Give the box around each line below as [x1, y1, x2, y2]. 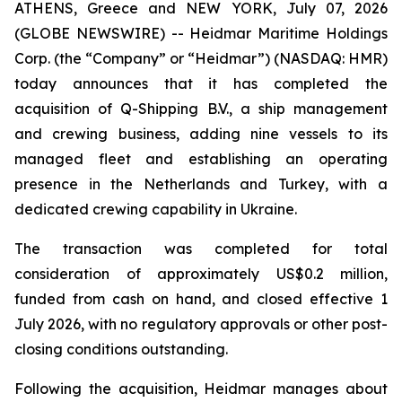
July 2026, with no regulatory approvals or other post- [14, 315, 388, 333]
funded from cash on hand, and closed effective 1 [14, 290, 388, 308]
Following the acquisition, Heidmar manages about [14, 380, 388, 398]
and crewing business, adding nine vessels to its [14, 125, 388, 143]
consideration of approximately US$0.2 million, [14, 265, 388, 283]
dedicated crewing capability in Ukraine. [14, 200, 297, 218]
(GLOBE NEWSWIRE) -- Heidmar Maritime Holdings [14, 24, 388, 42]
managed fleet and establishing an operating [14, 150, 388, 168]
